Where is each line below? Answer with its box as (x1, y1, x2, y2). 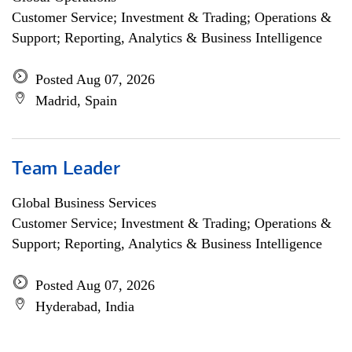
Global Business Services (12, 195, 156, 211)
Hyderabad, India (35, 299, 134, 314)
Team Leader (12, 160, 120, 179)
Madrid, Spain (35, 93, 117, 108)
